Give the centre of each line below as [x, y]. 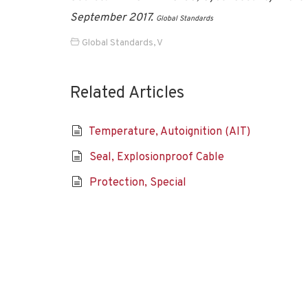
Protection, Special [137, 183]
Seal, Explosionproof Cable [156, 157]
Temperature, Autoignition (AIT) [169, 132]
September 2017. [113, 18]
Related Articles [127, 93]
